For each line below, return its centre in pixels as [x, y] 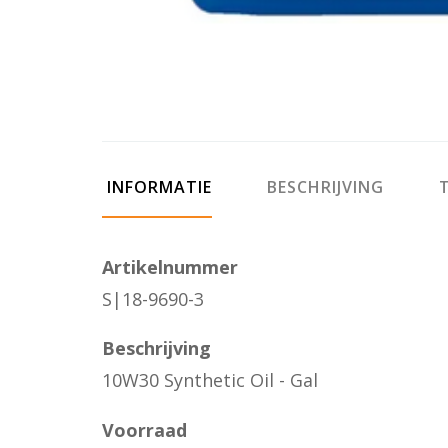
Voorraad [144, 429]
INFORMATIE [157, 186]
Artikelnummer [170, 266]
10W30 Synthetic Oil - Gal [210, 380]
